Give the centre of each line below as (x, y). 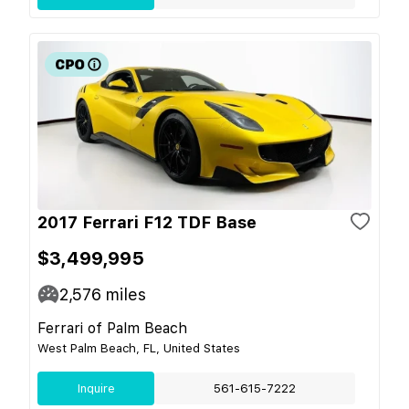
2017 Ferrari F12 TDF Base (147, 222)
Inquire (96, 388)
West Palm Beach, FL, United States (139, 348)
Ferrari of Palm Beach (112, 328)
